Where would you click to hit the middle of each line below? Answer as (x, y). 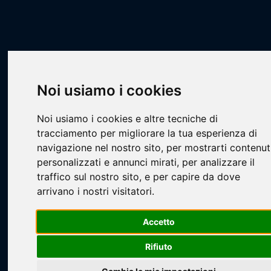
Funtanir (227, 64)
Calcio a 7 (122, 64)
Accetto (158, 221)
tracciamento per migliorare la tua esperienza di (147, 133)
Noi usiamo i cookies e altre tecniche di (128, 118)
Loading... (85, 184)
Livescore (28, 64)
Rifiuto (158, 246)
